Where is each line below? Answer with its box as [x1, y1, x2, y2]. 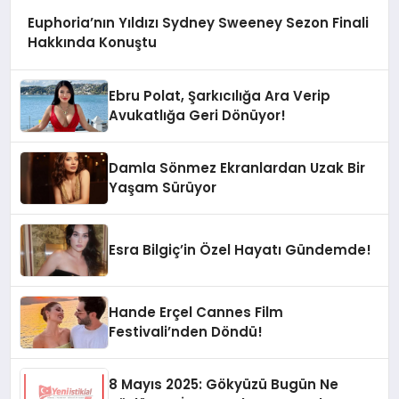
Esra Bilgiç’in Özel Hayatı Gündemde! [109, 240, 372, 260]
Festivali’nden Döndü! [109, 322, 264, 342]
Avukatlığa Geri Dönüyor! [109, 106, 287, 126]
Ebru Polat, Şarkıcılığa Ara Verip [109, 86, 331, 106]
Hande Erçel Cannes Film [109, 303, 284, 322]
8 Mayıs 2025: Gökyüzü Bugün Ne [109, 375, 339, 395]
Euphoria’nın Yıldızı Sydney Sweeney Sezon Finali [27, 13, 369, 33]
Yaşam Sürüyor [109, 178, 217, 198]
